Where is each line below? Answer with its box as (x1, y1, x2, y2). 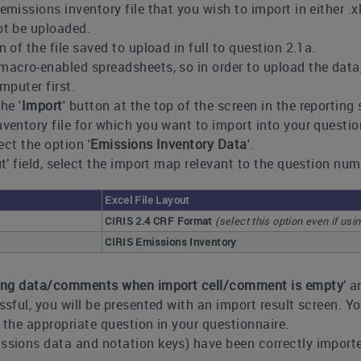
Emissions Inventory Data (90, 135, 247, 153)
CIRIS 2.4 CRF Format (105, 214, 216, 228)
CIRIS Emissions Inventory (105, 234, 237, 249)
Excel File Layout (105, 193, 190, 207)
